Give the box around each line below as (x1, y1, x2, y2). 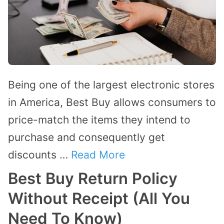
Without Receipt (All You (8, 189, 190, 208)
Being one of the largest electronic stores (8, 78, 214, 91)
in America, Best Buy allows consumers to (8, 96, 216, 109)
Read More (71, 148, 125, 161)
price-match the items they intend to (8, 113, 190, 126)
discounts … (8, 148, 71, 161)
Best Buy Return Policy (8, 169, 177, 188)
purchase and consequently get (8, 131, 165, 144)
